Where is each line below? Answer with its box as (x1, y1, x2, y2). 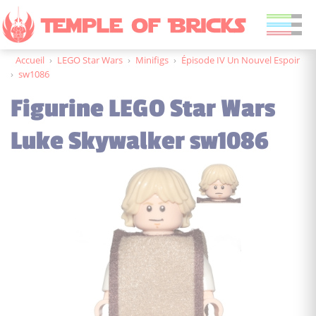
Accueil (16, 54, 44, 66)
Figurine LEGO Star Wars (11, 94, 275, 123)
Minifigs (135, 54, 169, 66)
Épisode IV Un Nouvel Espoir (181, 54, 300, 66)
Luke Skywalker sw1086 (11, 126, 268, 156)
